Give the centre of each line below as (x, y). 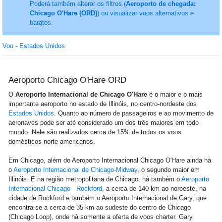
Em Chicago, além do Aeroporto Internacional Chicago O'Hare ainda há (110, 160)
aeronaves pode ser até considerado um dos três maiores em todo (104, 123)
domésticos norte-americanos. (52, 141)
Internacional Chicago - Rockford (55, 189)
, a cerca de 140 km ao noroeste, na (154, 189)
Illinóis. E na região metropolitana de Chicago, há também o (94, 179)
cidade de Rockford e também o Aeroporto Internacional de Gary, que (108, 198)
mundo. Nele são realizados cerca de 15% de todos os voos (95, 132)
